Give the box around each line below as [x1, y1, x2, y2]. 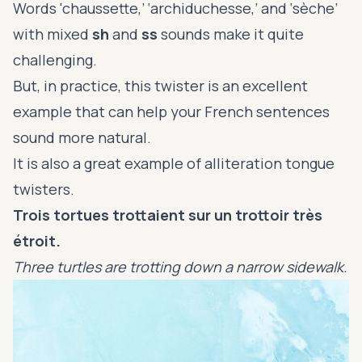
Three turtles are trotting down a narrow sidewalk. [13, 256, 347, 276]
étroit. [13, 230, 61, 250]
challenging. [13, 49, 100, 69]
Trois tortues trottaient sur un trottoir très [13, 204, 322, 225]
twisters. [13, 179, 74, 199]
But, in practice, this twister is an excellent [13, 75, 308, 95]
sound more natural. [13, 127, 154, 147]
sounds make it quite [161, 23, 304, 44]
